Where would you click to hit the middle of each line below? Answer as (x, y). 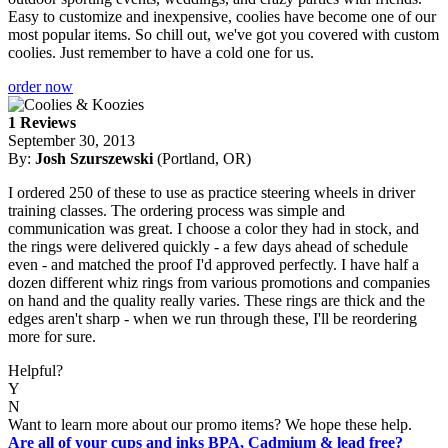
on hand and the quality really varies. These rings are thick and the (216, 300)
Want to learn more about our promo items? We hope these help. (210, 424)
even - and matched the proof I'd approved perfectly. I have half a (213, 264)
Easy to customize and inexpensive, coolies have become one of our (222, 16)
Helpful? (35, 370)
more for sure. (52, 336)
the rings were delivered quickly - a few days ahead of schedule (208, 246)
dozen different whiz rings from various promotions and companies (219, 282)
